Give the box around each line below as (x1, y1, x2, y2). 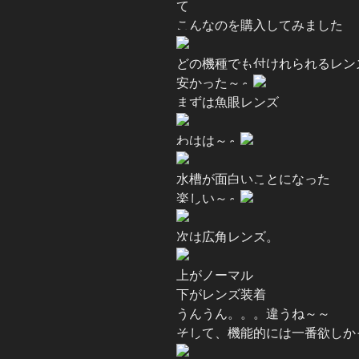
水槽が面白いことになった (176, 172, 330, 187)
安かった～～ (176, 76, 253, 91)
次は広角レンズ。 (176, 230, 279, 244)
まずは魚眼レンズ (176, 95, 279, 110)
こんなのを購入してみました (176, 18, 343, 33)
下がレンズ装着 (176, 288, 266, 302)
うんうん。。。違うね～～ (176, 307, 330, 321)
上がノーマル (176, 268, 253, 283)
